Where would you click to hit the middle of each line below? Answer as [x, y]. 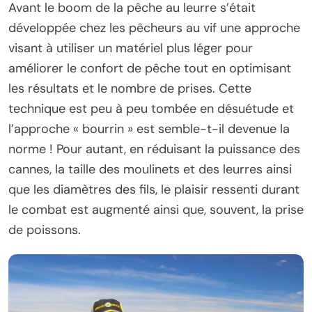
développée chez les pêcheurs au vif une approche [154, 28]
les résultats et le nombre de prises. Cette [130, 88]
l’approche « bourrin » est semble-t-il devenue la [149, 128]
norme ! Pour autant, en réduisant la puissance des [154, 149]
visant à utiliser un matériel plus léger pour [131, 48]
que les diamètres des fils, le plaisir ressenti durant [154, 189]
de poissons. [45, 229]
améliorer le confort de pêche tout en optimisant [150, 68]
